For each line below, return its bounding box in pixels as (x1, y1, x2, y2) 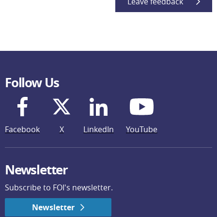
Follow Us (5, 74, 60, 91)
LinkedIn (83, 124, 114, 135)
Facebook (5, 124, 40, 135)
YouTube (126, 124, 157, 135)
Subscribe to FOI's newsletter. (5, 182, 113, 193)
